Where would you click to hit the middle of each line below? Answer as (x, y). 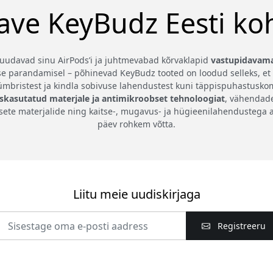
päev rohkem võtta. (136, 124)
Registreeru (240, 226)
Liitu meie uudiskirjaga (136, 194)
